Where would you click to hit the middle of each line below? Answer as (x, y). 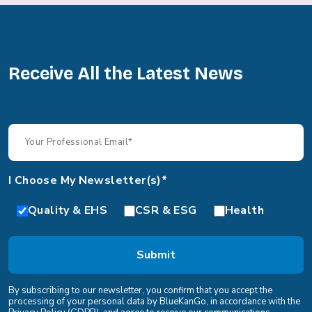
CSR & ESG (166, 211)
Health (244, 211)
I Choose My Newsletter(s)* (88, 181)
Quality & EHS (68, 211)
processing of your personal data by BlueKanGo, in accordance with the (154, 302)
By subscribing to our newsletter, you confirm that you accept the (140, 291)
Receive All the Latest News (126, 74)
